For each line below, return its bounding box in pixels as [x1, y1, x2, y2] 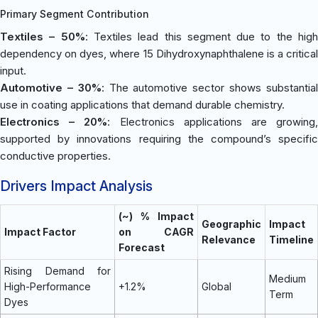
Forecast [119, 241, 165, 253]
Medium [269, 272, 306, 285]
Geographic [202, 217, 261, 230]
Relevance [202, 233, 256, 246]
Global [202, 280, 231, 292]
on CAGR [119, 225, 194, 238]
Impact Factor [4, 225, 76, 238]
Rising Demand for [4, 264, 111, 277]
